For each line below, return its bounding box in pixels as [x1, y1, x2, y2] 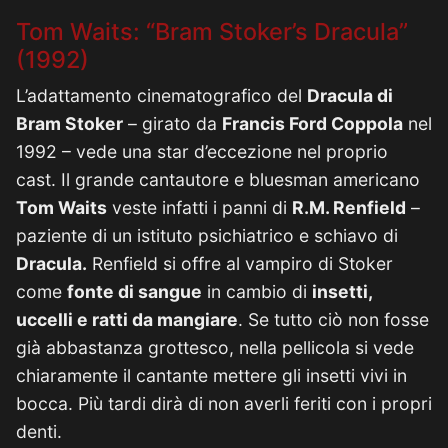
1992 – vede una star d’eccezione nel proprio [16, 141, 388, 162]
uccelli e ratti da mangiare [16, 309, 238, 330]
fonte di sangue [67, 281, 202, 302]
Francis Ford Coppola [222, 113, 403, 134]
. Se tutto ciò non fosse [238, 309, 429, 330]
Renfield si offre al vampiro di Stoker [87, 253, 393, 274]
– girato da [123, 113, 222, 134]
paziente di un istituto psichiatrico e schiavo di [16, 225, 398, 246]
